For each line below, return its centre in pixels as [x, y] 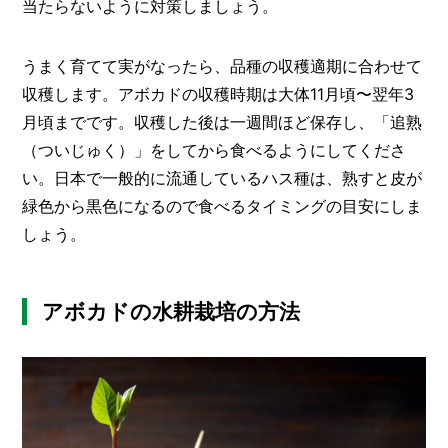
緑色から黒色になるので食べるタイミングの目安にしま [222, 205]
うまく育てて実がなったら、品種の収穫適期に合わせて [222, 65]
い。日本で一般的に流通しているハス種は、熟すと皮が [222, 177]
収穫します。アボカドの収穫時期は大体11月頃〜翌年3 [218, 93]
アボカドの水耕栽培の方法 [171, 311]
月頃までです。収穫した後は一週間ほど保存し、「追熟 [222, 121]
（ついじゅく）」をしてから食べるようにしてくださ [214, 149]
